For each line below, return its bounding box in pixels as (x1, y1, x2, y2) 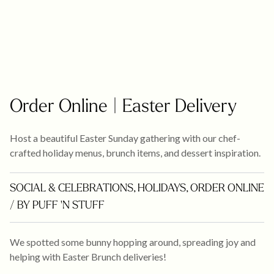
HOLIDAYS (138, 183, 186, 194)
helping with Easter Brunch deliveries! (10, 251, 166, 262)
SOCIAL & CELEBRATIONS (10, 183, 133, 194)
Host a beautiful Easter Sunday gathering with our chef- (10, 132, 240, 144)
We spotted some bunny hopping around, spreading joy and (10, 236, 256, 248)
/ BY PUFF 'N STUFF (10, 200, 105, 212)
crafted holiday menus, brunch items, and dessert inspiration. (10, 147, 261, 158)
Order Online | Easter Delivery (10, 98, 237, 117)
